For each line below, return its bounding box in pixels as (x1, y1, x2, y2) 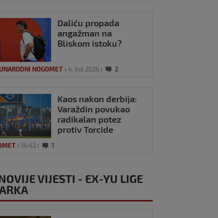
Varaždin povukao (57, 104, 130, 115)
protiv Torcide (57, 124, 114, 135)
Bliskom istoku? (57, 37, 122, 49)
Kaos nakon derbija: (57, 93, 137, 105)
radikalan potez (57, 114, 122, 125)
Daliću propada (57, 17, 120, 28)
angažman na (57, 27, 112, 38)
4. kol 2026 (68, 65, 100, 73)
